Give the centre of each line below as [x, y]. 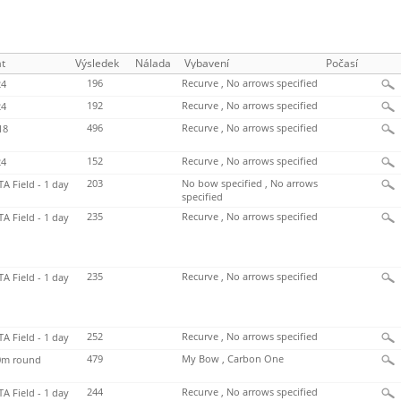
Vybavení [207, 64]
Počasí [342, 64]
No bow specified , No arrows [250, 184]
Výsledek [97, 64]
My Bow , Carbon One [233, 359]
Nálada [153, 64]
